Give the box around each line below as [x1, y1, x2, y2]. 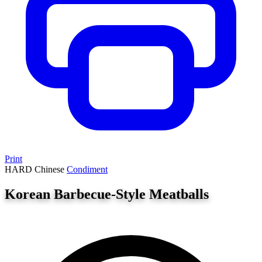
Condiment [67, 164, 108, 174]
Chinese [35, 164, 67, 174]
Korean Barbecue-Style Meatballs [5, 186, 209, 202]
